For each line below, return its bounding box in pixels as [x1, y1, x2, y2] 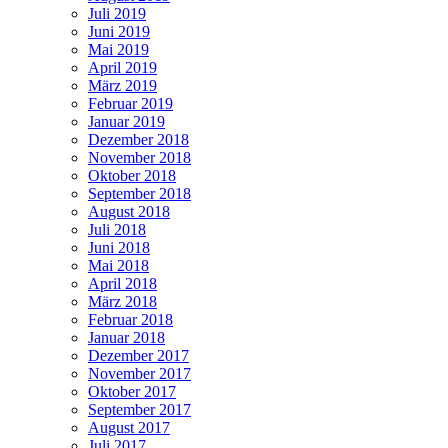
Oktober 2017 [88, 383, 176, 401]
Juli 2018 [88, 221, 146, 239]
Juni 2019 [88, 23, 150, 41]
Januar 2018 [88, 329, 165, 347]
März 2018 [88, 293, 157, 311]
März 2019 [88, 77, 157, 95]
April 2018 [88, 275, 157, 293]
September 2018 [88, 185, 191, 203]
